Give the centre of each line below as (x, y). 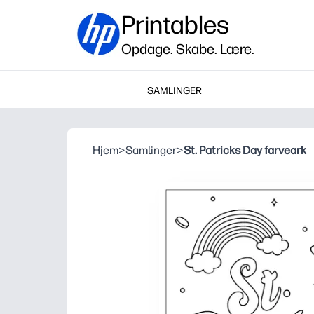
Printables (175, 25)
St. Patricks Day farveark (245, 150)
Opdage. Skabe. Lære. (188, 49)
